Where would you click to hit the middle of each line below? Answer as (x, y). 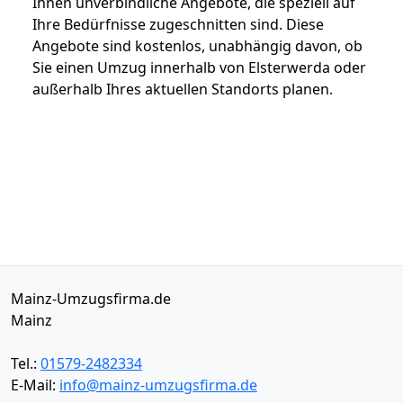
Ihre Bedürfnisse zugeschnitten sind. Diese (178, 24)
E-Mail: (35, 385)
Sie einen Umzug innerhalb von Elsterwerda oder (199, 67)
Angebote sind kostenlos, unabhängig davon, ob (197, 45)
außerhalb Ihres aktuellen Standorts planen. (183, 89)
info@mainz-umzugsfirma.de (158, 385)
